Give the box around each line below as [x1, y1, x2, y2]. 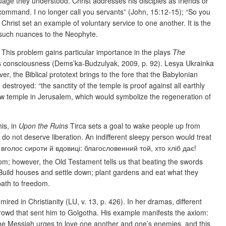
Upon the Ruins [19, 120, 68, 131]
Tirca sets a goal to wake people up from [68, 120, 200, 131]
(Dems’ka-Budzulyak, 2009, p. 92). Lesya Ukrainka [52, 58, 214, 68]
